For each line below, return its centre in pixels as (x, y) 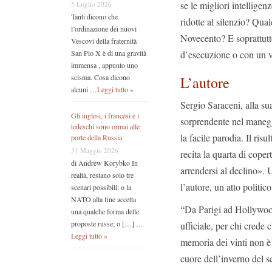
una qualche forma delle (105, 212)
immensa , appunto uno (104, 65)
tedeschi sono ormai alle (105, 127)
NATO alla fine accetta (104, 199)
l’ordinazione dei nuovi (104, 29)
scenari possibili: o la (101, 187)
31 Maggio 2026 (95, 151)
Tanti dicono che (94, 17)
